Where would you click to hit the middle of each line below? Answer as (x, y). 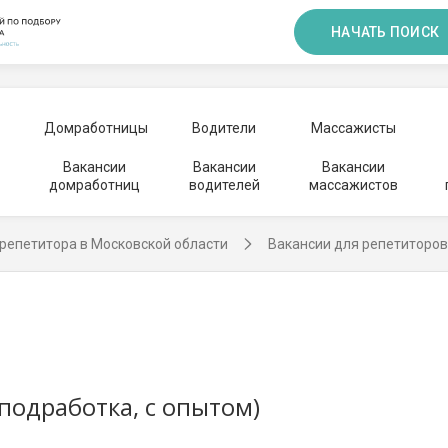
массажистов (353, 185)
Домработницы (95, 128)
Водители (224, 128)
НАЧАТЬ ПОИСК (385, 32)
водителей (224, 185)
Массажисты (353, 128)
